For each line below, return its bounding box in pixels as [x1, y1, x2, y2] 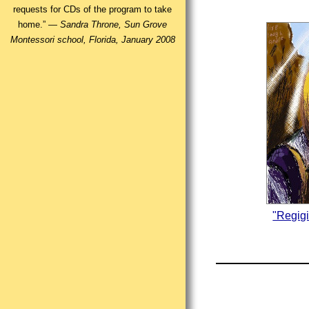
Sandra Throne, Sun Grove [60, 19, 168, 30]
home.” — [18, 19, 61, 30]
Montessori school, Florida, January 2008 [10, 34, 175, 46]
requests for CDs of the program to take [13, 4, 172, 15]
